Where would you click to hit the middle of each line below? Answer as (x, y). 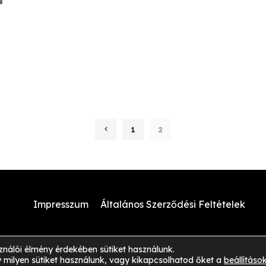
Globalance (146, 258)
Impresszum (61, 205)
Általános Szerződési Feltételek (172, 205)
